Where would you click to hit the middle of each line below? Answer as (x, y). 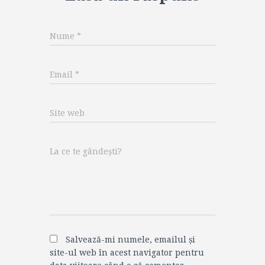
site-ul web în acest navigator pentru (127, 252)
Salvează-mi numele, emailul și (130, 239)
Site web (67, 113)
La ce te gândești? (86, 151)
